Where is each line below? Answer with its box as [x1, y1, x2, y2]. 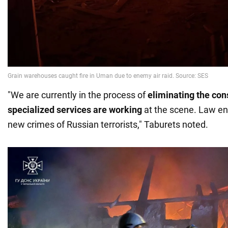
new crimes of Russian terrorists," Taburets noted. [8, 119, 208, 130]
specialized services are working [8, 104, 142, 116]
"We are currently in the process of [8, 90, 148, 101]
